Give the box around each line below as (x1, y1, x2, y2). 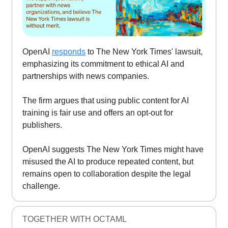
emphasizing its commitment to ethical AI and (22, 60, 184, 69)
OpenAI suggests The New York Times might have (22, 145, 204, 154)
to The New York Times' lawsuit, (85, 47, 203, 56)
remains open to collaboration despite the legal (22, 169, 191, 179)
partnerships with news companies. (22, 72, 149, 81)
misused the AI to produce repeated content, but (22, 157, 193, 166)
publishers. (22, 121, 62, 130)
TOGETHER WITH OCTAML (22, 215, 127, 224)
